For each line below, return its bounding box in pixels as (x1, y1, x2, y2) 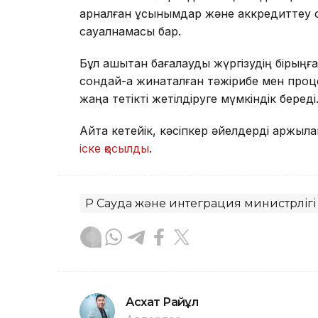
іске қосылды (79, 141, 149, 155)
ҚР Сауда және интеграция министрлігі (85, 196, 316, 210)
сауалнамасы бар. (79, 23, 181, 38)
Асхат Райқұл (126, 295, 199, 309)
